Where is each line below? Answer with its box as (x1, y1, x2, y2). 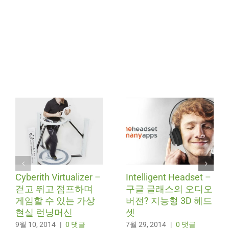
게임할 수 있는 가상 (15, 195, 95, 206)
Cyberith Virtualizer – (15, 171, 101, 182)
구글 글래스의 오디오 (126, 183, 213, 194)
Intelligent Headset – (126, 171, 211, 182)
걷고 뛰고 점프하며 (15, 183, 93, 194)
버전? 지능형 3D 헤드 (126, 195, 212, 206)
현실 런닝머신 (15, 207, 73, 218)
